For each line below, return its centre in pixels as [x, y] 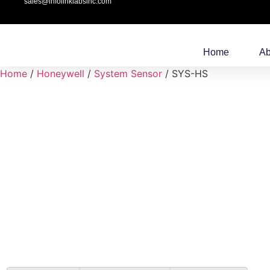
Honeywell [61, 74]
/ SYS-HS [185, 74]
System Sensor [128, 74]
